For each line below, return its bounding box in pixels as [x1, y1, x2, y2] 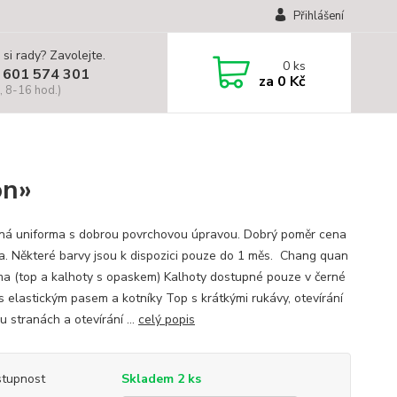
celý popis [137, 311, 195, 328]
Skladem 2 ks [121, 370, 201, 387]
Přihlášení [292, 8, 344, 24]
